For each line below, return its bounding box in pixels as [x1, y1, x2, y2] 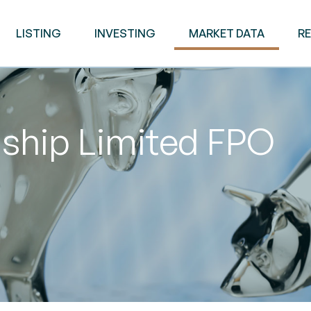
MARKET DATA [188, 26, 264, 40]
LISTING [15, 26, 61, 40]
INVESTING [94, 26, 155, 40]
